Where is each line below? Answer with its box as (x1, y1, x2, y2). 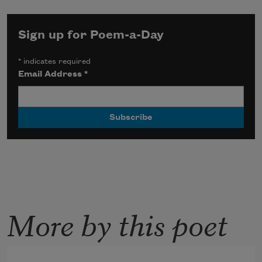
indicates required (21, 57, 91, 65)
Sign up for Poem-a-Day (18, 28, 164, 42)
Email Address (18, 69, 85, 79)
